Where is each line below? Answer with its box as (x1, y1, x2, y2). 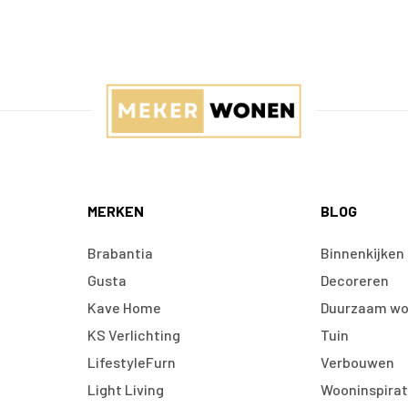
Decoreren (321, 270, 390, 289)
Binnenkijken (321, 243, 405, 261)
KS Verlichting (87, 325, 180, 343)
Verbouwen (321, 352, 395, 371)
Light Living (87, 380, 164, 398)
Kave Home (87, 298, 161, 316)
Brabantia (87, 243, 153, 261)
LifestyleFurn (87, 352, 176, 371)
